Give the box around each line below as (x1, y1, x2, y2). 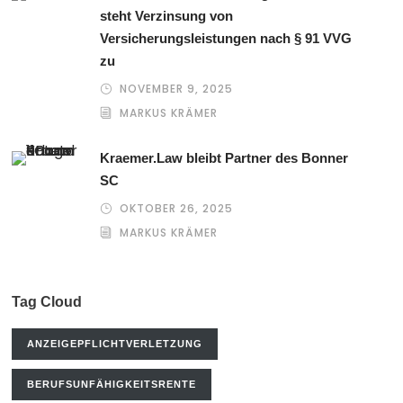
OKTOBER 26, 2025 (120, 201, 234, 216)
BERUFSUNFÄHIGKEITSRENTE (27, 379, 197, 390)
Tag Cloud (12, 294, 83, 309)
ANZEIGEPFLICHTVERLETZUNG (27, 338, 203, 349)
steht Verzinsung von (100, 8, 234, 23)
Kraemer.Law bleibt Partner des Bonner (100, 150, 349, 166)
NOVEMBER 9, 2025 (120, 81, 234, 96)
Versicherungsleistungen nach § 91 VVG (100, 31, 353, 46)
